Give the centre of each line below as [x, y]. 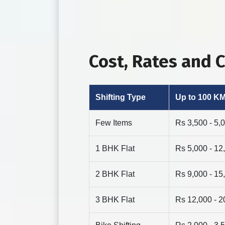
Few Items [114, 123]
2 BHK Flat [115, 174]
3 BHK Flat [115, 200]
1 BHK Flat [115, 149]
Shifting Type [121, 97]
